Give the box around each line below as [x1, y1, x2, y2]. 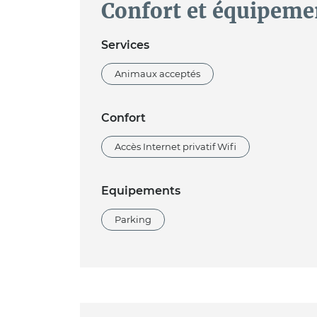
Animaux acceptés [114, 68, 200, 79]
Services [100, 38, 149, 52]
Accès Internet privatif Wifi [114, 141, 236, 152]
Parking [114, 214, 151, 225]
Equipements [100, 183, 180, 197]
